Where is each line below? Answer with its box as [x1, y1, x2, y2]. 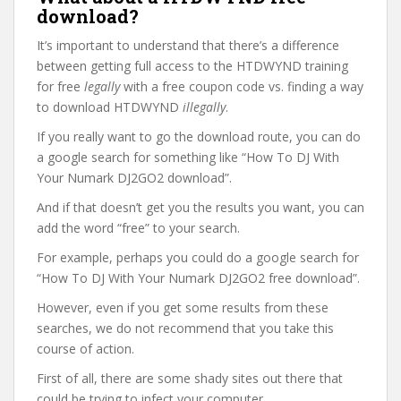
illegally [183, 98, 226, 115]
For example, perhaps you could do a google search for [37, 249, 359, 266]
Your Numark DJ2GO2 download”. [37, 169, 232, 186]
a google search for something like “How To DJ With [37, 149, 339, 166]
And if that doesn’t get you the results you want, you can [37, 199, 364, 216]
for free [37, 78, 84, 95]
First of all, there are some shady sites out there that [37, 370, 343, 387]
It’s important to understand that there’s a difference [37, 37, 339, 54]
